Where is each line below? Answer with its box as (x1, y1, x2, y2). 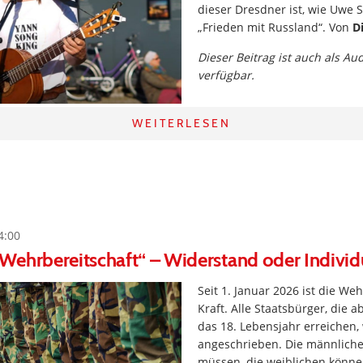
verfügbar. (198, 67, 254, 83)
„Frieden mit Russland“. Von (198, 19, 352, 35)
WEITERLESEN (132, 116, 231, 131)
